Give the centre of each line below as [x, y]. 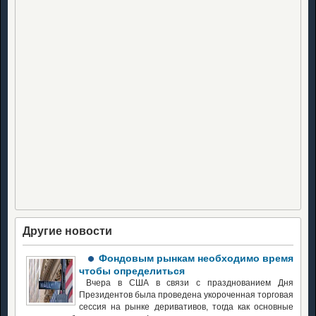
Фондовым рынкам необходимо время [196, 258]
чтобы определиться [132, 271]
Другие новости [67, 231]
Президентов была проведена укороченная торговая [186, 294]
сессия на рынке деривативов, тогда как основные [186, 306]
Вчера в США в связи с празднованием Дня [190, 282]
